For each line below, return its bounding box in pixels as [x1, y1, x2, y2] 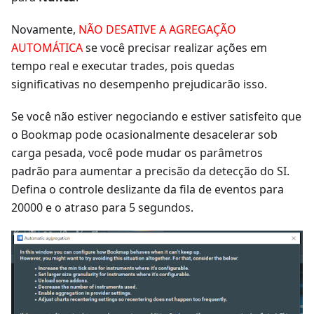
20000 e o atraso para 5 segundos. [11, 200, 193, 216]
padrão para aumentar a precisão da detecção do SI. [11, 163, 289, 179]
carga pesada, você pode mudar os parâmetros [11, 145, 263, 161]
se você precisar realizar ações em [83, 40, 267, 56]
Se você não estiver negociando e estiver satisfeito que [11, 109, 301, 125]
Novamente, [11, 22, 78, 38]
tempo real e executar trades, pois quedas [11, 58, 235, 74]
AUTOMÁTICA [11, 40, 83, 56]
